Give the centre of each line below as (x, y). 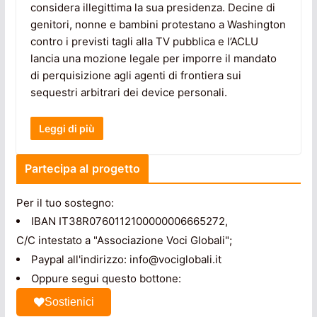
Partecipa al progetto (82, 169)
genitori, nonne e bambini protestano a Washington (158, 24)
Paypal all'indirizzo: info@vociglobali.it (126, 260)
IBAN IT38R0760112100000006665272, (129, 221)
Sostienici (69, 302)
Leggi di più (67, 129)
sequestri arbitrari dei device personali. (128, 92)
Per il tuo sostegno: (65, 203)
